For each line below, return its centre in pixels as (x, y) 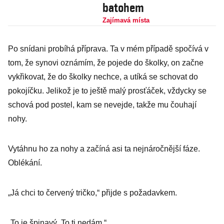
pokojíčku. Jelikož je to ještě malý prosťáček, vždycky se (107, 91)
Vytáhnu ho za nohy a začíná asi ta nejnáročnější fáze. (104, 149)
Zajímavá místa (126, 20)
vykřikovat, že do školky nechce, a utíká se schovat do (103, 77)
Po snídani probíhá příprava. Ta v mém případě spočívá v (108, 49)
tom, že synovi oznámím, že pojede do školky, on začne (106, 63)
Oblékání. (25, 163)
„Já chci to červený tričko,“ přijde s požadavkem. (92, 193)
